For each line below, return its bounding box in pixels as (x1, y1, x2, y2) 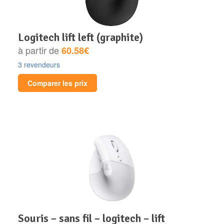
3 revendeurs (18, 59, 60, 69)
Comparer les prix (27, 77, 87, 88)
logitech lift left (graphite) (24, 30, 143, 44)
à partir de (18, 43, 61, 56)
